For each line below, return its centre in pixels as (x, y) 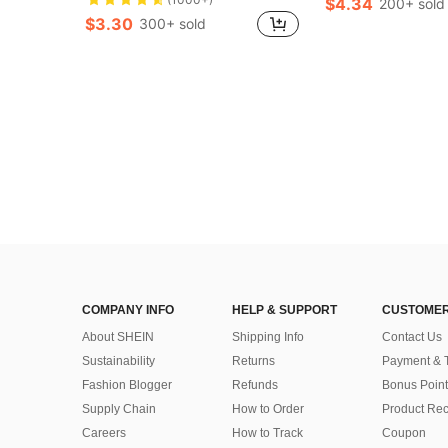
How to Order (268, 409)
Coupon (404, 433)
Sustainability (118, 361)
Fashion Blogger (127, 385)
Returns (253, 361)
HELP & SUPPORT (284, 310)
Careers (104, 433)
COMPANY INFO (128, 310)
